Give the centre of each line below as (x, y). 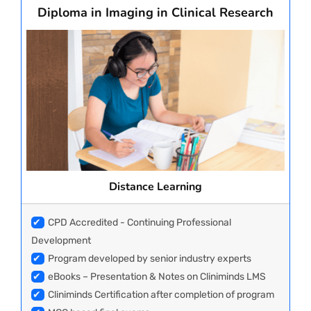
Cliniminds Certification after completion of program (161, 295)
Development (61, 241)
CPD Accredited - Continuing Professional (140, 223)
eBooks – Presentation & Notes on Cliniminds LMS (157, 277)
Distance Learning (155, 187)
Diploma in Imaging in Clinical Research (155, 13)
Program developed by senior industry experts (150, 259)
